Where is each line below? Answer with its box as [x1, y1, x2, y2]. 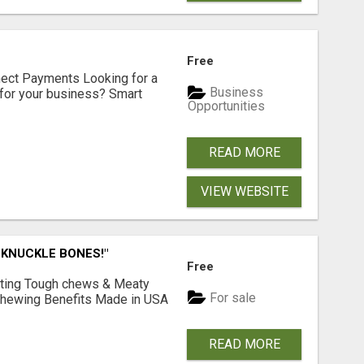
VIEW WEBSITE [200, 183, 288, 199]
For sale [206, 290, 257, 306]
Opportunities [188, 97, 266, 114]
